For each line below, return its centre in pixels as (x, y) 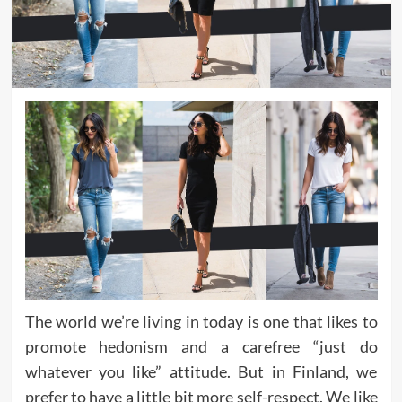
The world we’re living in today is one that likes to (201, 322)
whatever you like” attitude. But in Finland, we (201, 372)
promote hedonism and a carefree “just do (201, 347)
